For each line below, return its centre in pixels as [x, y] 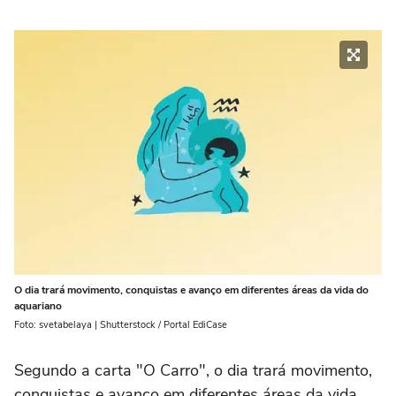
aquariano [38, 305]
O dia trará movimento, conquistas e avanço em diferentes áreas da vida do [191, 289]
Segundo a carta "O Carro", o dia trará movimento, [193, 370]
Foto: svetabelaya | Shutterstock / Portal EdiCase [121, 324]
